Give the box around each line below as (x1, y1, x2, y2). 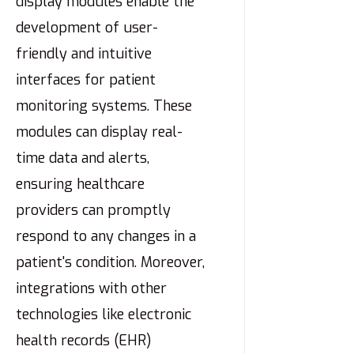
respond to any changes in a (16, 227, 196, 247)
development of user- (16, 18, 158, 38)
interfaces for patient (16, 70, 156, 90)
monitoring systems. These (16, 96, 192, 116)
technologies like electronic (16, 305, 191, 325)
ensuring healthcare (16, 175, 145, 194)
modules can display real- (16, 122, 183, 142)
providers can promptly (16, 201, 171, 220)
